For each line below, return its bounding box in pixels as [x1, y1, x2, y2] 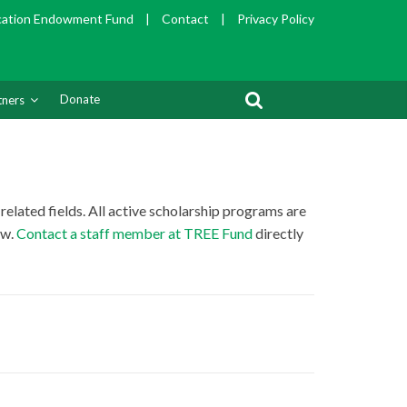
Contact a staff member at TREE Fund [16, 224, 255, 243]
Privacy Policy [237, 11, 314, 26]
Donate [60, 92, 100, 107]
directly [255, 224, 303, 243]
